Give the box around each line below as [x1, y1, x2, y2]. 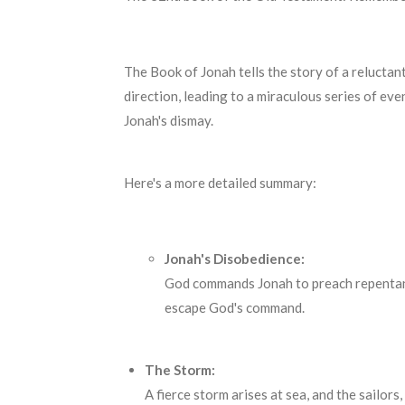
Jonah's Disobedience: [165, 250, 305, 267]
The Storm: [144, 361, 215, 378]
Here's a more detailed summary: [124, 174, 316, 191]
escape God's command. [165, 298, 305, 316]
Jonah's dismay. [124, 111, 213, 128]
